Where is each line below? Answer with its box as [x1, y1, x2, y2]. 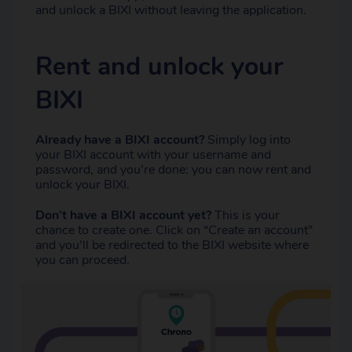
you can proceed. [35, 251, 130, 269]
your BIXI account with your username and [35, 146, 271, 163]
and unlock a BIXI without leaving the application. [35, 2, 306, 19]
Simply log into [204, 131, 291, 148]
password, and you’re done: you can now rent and [35, 161, 311, 178]
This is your [211, 207, 280, 224]
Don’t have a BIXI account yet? [35, 207, 211, 224]
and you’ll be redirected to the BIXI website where [35, 236, 309, 254]
